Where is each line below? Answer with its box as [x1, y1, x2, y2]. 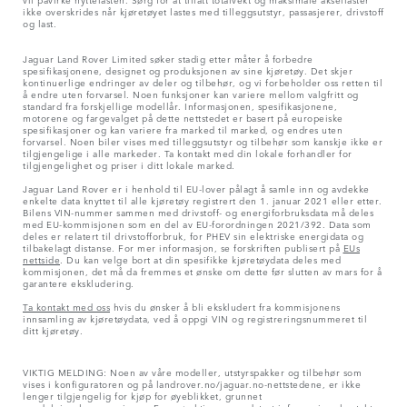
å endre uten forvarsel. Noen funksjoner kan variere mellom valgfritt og [23, 86, 359, 102]
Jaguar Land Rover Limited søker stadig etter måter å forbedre [23, 51, 313, 66]
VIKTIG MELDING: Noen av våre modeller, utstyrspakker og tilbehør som [23, 364, 362, 380]
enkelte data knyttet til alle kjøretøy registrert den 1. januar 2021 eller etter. [23, 193, 382, 208]
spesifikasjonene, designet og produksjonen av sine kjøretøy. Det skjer [23, 63, 352, 78]
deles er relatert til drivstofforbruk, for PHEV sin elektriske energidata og [23, 228, 363, 243]
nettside [23, 252, 60, 267]
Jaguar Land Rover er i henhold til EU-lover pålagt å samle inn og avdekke [23, 181, 370, 196]
